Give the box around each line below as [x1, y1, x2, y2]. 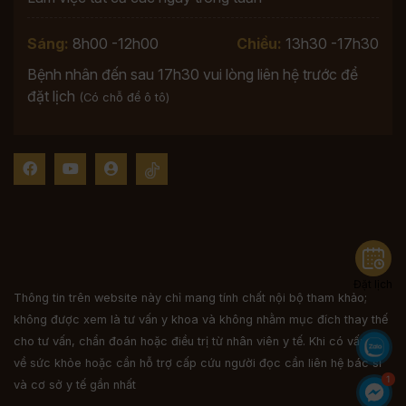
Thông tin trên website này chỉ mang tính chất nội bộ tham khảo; [14, 291, 367, 305]
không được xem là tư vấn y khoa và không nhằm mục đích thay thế [14, 313, 388, 327]
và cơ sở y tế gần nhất [14, 378, 136, 392]
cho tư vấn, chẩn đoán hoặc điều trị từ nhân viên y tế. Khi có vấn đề [14, 334, 383, 349]
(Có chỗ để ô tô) [79, 91, 169, 105]
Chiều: [237, 34, 282, 53]
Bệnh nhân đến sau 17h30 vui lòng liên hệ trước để [27, 65, 358, 84]
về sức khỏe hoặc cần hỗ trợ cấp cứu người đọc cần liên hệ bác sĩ [14, 356, 382, 371]
